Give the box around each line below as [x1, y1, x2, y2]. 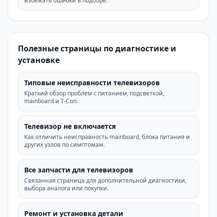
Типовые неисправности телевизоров [24, 78, 160, 87]
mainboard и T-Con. [24, 97, 78, 105]
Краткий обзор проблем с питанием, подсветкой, [24, 89, 164, 97]
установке [18, 55, 60, 65]
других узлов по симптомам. [24, 140, 105, 149]
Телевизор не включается [24, 122, 116, 131]
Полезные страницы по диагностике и [18, 43, 176, 54]
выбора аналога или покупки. [24, 184, 108, 192]
